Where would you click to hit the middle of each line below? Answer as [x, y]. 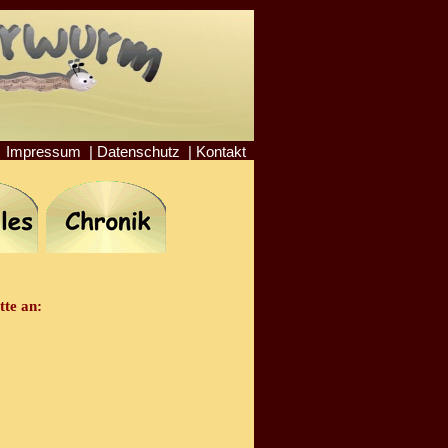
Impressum [43, 151]
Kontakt [220, 151]
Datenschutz [138, 151]
